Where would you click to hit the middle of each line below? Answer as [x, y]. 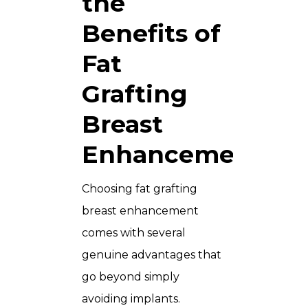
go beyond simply [131, 276]
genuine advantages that [152, 254]
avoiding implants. [131, 298]
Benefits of [151, 33]
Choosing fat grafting [140, 188]
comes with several [134, 232]
